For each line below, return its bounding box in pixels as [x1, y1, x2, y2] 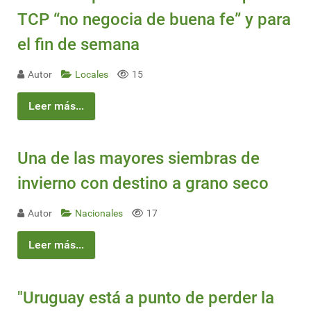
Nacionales [75, 208, 125, 220]
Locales [75, 68, 110, 81]
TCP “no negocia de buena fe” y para [17, 9, 291, 29]
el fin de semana [17, 34, 140, 54]
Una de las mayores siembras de [17, 149, 260, 169]
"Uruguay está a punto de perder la [17, 287, 274, 308]
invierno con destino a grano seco [17, 174, 269, 194]
